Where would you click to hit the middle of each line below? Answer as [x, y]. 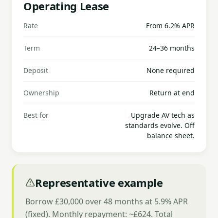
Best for [36, 115]
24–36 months [172, 48]
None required [171, 70]
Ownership [41, 93]
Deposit [36, 70]
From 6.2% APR [170, 26]
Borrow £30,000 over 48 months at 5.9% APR [107, 201]
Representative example [99, 182]
